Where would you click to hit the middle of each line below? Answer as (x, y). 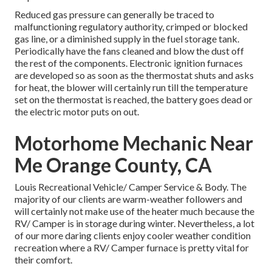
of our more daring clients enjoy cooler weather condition (133, 236)
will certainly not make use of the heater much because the (134, 211)
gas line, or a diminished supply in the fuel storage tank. (127, 39)
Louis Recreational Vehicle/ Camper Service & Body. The (131, 187)
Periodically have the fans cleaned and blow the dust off (129, 51)
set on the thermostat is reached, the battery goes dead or (134, 100)
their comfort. (43, 260)
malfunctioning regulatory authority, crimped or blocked (131, 27)
